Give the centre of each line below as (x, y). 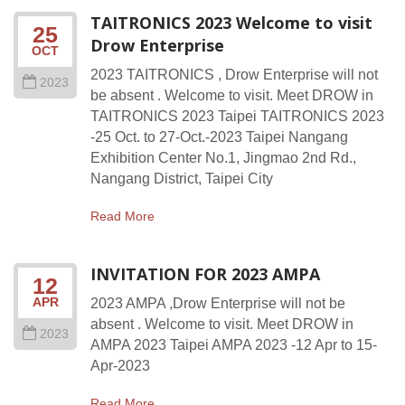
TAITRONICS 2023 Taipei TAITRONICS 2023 (237, 116)
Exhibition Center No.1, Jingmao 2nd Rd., (223, 158)
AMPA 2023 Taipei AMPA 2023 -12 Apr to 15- (234, 345)
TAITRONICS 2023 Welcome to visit (231, 23)
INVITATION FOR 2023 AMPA (205, 274)
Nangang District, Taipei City (182, 179)
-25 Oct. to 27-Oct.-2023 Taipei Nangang (219, 137)
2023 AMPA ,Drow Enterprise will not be (218, 303)
